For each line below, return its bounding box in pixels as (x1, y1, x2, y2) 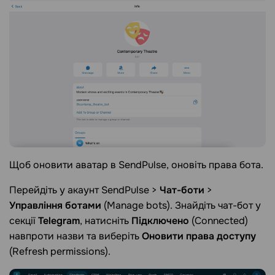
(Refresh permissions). (9, 245, 110, 258)
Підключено (131, 214, 189, 228)
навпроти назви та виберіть (9, 230, 142, 243)
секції (9, 214, 38, 228)
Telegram (38, 214, 80, 228)
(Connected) (189, 214, 248, 228)
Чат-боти (160, 184, 204, 197)
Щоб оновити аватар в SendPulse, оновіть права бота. (9, 158, 263, 172)
